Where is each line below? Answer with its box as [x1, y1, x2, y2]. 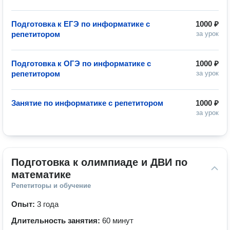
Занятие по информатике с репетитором [11, 99, 163, 107]
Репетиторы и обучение [11, 182, 91, 189]
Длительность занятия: [11, 216, 102, 225]
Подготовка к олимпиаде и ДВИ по [11, 157, 187, 168]
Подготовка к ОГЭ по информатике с [11, 59, 151, 68]
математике [11, 169, 71, 180]
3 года [37, 200, 59, 208]
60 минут [102, 216, 133, 225]
